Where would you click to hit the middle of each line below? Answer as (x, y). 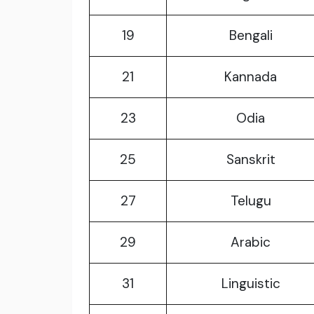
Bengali (251, 36)
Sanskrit (251, 160)
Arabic (251, 243)
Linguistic (251, 284)
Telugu (251, 201)
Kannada (251, 77)
